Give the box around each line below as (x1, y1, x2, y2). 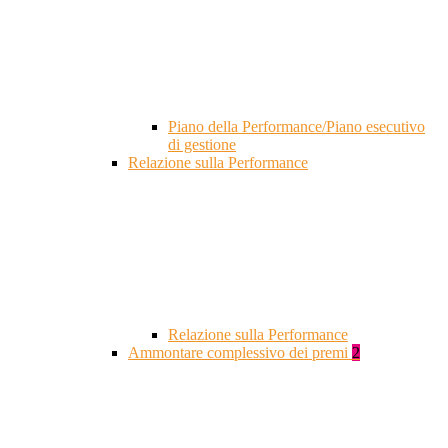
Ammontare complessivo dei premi (128, 344, 352, 362)
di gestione (168, 136, 236, 154)
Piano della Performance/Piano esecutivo (168, 118, 425, 136)
